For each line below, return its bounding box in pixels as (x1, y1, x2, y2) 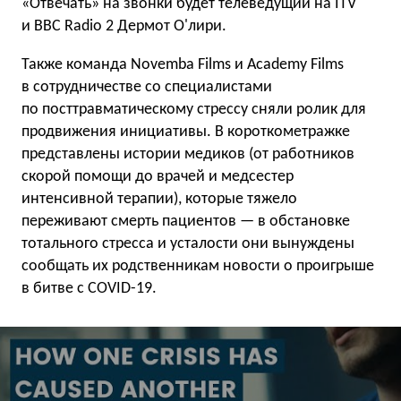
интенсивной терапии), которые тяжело (21, 191, 297, 208)
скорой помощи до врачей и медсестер (21, 168, 294, 185)
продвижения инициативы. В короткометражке (21, 124, 350, 141)
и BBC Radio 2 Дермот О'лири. (21, 18, 226, 35)
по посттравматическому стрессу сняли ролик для (21, 101, 366, 118)
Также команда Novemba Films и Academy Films (21, 56, 344, 73)
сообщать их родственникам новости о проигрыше (21, 258, 374, 275)
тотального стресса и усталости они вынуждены (21, 235, 354, 252)
